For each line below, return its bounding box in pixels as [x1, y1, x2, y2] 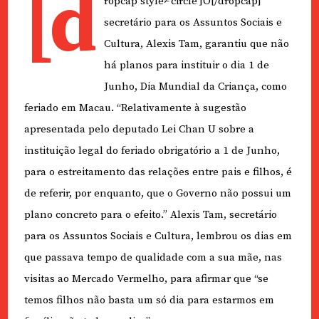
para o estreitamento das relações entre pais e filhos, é [23, 164, 292, 179]
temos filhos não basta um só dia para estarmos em [23, 293, 274, 307]
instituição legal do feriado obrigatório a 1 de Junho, [23, 143, 280, 157]
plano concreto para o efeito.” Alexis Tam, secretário [23, 207, 277, 221]
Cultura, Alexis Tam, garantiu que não [103, 36, 289, 51]
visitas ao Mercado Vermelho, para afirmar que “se [23, 271, 268, 286]
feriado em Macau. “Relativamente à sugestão [23, 100, 246, 115]
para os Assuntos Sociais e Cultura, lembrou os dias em [23, 229, 292, 243]
